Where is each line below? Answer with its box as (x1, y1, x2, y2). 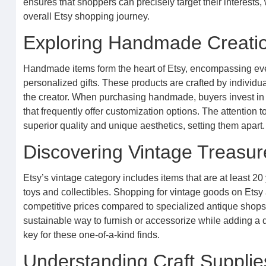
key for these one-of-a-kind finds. (23, 230, 160, 240)
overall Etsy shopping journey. (23, 11, 150, 21)
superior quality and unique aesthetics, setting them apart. (23, 121, 265, 131)
